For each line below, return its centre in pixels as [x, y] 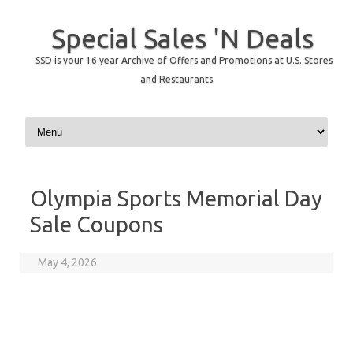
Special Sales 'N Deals [182, 38]
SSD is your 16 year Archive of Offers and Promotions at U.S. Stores [184, 60]
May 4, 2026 [68, 262]
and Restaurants [176, 79]
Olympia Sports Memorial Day [176, 198]
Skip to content [59, 119]
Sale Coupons [97, 224]
